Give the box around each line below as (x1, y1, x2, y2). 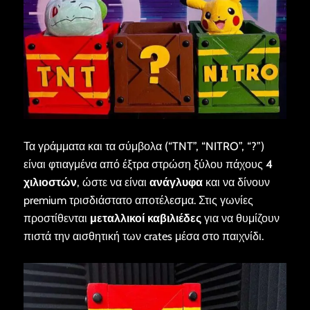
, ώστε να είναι (76, 175, 149, 190)
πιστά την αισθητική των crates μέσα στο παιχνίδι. (23, 229, 264, 244)
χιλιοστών (23, 175, 77, 190)
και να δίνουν (202, 175, 270, 190)
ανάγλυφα (149, 175, 203, 190)
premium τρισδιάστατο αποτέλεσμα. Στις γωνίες (23, 193, 253, 208)
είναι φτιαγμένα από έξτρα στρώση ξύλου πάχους (23, 157, 266, 172)
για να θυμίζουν (201, 211, 280, 226)
